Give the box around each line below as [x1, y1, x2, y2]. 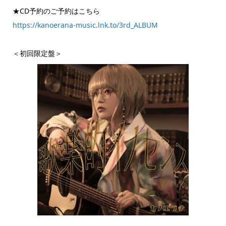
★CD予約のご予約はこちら [12, 6, 100, 16]
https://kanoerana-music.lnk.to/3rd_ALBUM [12, 20, 158, 30]
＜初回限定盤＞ [12, 48, 62, 58]
